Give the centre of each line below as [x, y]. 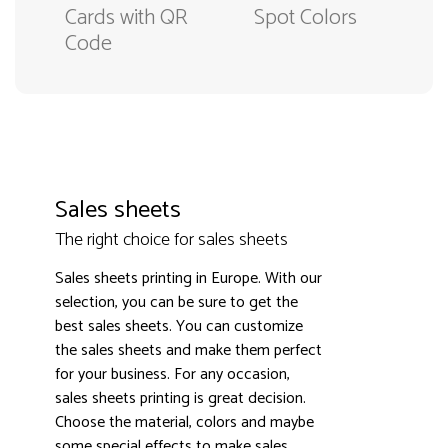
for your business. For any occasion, [172, 374]
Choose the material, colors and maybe [184, 422]
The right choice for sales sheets [171, 239]
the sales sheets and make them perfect [188, 350]
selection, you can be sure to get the [176, 302]
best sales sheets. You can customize [179, 326]
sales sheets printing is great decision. [180, 398]
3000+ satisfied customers [243, 361]
